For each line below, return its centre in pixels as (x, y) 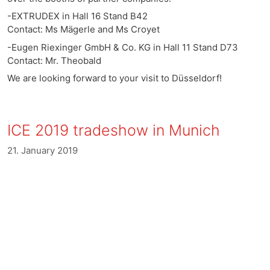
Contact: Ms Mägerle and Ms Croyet (83, 29)
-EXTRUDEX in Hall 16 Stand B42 (77, 16)
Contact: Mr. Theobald (54, 60)
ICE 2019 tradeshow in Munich (114, 130)
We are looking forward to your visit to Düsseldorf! (115, 78)
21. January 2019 (42, 150)
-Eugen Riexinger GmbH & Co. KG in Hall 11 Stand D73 (123, 47)
